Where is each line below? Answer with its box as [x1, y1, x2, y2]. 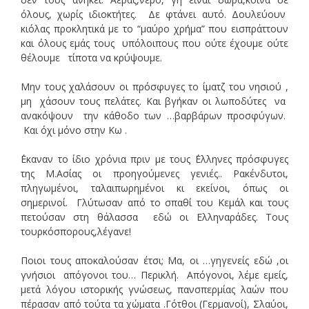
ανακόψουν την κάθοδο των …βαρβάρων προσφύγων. [21, 108, 288, 122]
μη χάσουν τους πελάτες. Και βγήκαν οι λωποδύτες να [21, 94, 288, 108]
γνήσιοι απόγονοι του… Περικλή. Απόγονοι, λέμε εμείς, [21, 268, 288, 281]
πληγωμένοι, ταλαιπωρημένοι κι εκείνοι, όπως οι [21, 181, 288, 195]
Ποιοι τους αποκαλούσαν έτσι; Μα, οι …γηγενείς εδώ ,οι [21, 253, 288, 267]
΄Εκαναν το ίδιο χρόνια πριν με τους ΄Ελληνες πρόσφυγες [21, 152, 288, 166]
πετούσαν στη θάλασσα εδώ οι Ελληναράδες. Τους [21, 210, 288, 223]
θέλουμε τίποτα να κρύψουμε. [21, 50, 162, 64]
